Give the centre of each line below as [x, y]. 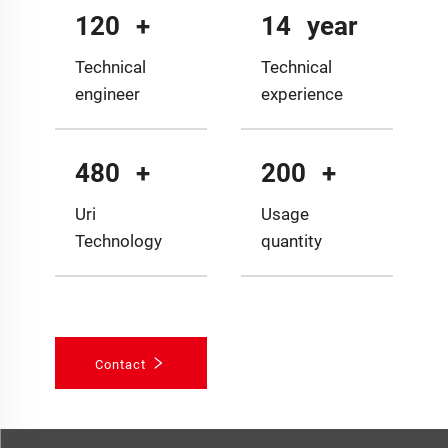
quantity [291, 240]
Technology [119, 240]
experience [301, 93]
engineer [108, 93]
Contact [123, 364]
